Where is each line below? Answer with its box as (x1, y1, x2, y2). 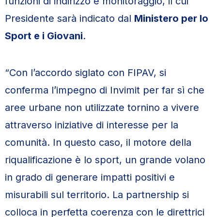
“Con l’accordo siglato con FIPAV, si (5, 67, 166, 78)
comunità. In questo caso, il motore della (5, 137, 191, 148)
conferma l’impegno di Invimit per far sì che (5, 84, 204, 96)
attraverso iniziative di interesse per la (5, 119, 178, 131)
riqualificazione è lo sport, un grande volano (5, 154, 205, 166)
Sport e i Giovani (5, 30, 83, 42)
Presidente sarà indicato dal (5, 13, 134, 24)
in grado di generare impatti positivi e (5, 171, 175, 183)
